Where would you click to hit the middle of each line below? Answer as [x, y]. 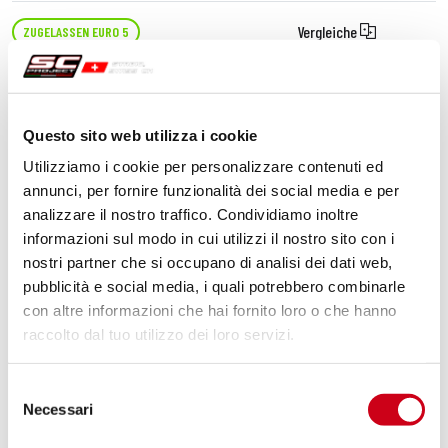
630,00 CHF [79, 191]
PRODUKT [387, 199]
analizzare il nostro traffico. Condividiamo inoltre [191, 214]
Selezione [39, 389]
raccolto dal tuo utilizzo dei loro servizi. [159, 334]
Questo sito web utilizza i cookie [140, 135]
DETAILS [387, 183]
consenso [39, 437]
